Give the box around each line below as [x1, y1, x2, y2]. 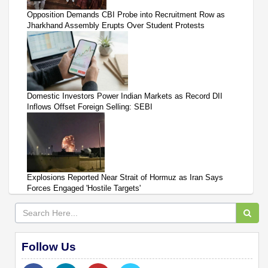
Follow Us [22, 240, 76, 253]
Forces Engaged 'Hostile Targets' [27, 183, 141, 193]
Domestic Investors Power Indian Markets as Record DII [27, 91, 223, 100]
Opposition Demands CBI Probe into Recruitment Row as [27, 10, 225, 19]
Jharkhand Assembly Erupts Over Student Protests [27, 20, 205, 30]
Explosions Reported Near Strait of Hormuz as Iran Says [27, 172, 223, 182]
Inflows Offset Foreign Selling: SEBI [27, 102, 153, 111]
